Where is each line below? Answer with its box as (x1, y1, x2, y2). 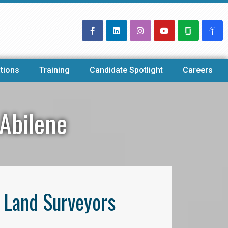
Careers (183, 65, 213, 75)
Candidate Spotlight (90, 65, 163, 75)
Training (39, 65, 70, 75)
